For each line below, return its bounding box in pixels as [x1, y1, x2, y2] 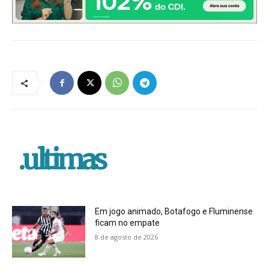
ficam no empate [95, 218, 160, 228]
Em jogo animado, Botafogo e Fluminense [95, 207, 253, 217]
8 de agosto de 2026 [95, 232, 159, 242]
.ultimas [18, 143, 105, 177]
